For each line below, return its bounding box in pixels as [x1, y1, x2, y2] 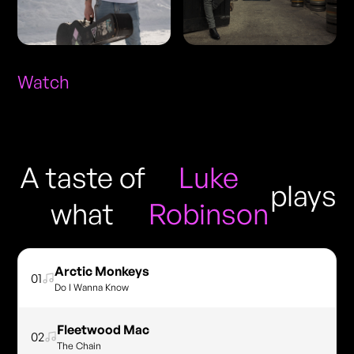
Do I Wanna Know [55, 281, 130, 293]
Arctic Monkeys [55, 262, 150, 279]
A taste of [19, 159, 145, 195]
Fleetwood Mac [57, 321, 150, 337]
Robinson [148, 195, 269, 232]
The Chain [57, 339, 102, 352]
